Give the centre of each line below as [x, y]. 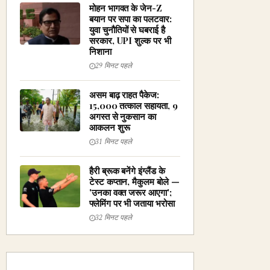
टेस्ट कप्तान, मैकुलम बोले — [134, 181]
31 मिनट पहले [114, 142]
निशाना [100, 51]
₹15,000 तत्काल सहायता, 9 [133, 105]
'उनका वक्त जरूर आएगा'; [130, 192]
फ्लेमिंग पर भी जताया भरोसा [132, 203]
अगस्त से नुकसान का [123, 116]
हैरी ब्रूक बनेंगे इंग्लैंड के [127, 171]
